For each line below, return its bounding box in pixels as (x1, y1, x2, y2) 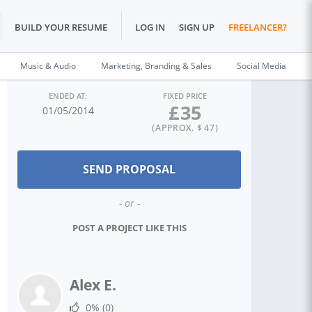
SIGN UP (179, 21, 214, 34)
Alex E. (70, 275, 116, 295)
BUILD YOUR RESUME (15, 21, 107, 34)
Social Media (237, 60, 286, 72)
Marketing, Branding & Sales (101, 60, 212, 72)
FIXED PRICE (163, 91, 208, 101)
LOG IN (135, 21, 165, 34)
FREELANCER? (228, 21, 287, 34)
